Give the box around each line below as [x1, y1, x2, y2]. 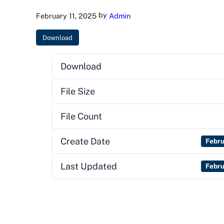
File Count [60, 111, 102, 122]
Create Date [60, 136, 110, 147]
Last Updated [60, 161, 117, 172]
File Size [60, 86, 95, 97]
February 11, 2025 [36, 11, 96, 20]
